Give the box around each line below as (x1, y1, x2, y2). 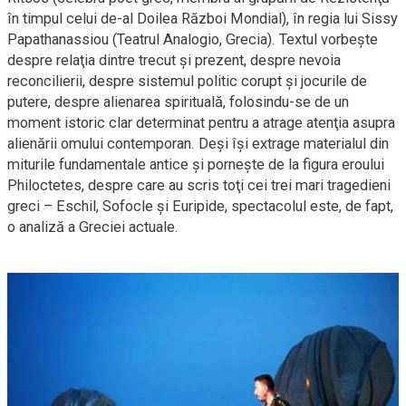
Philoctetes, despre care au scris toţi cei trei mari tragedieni (7, 176, 391, 194)
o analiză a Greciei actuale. (7, 217, 179, 236)
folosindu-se (229, 92, 311, 111)
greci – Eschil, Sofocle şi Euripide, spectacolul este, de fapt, (7, 197, 393, 215)
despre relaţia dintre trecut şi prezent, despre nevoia (7, 51, 341, 69)
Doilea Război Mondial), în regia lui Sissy (133, 9, 398, 27)
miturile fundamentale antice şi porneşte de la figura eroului (7, 155, 384, 173)
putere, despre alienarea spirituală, (7, 92, 229, 111)
